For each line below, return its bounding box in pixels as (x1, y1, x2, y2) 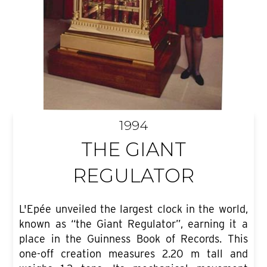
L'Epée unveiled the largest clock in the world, (19, 203, 248, 216)
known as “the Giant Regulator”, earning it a (19, 218, 248, 231)
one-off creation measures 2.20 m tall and (19, 247, 248, 260)
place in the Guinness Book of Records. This (19, 232, 248, 246)
